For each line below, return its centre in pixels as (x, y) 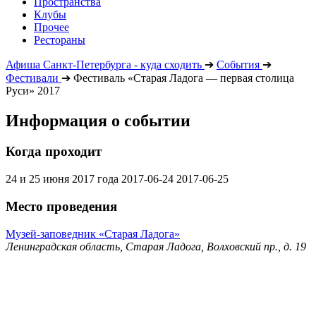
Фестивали (32, 78)
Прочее (51, 27)
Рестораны (60, 39)
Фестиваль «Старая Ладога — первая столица (184, 78)
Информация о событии (98, 120)
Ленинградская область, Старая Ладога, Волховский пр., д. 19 (156, 246)
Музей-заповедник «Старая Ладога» (93, 233)
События (238, 64)
